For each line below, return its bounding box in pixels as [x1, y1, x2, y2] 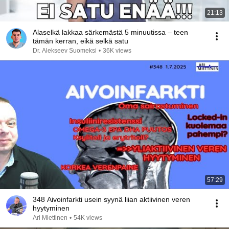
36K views [103, 47, 131, 54]
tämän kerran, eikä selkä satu [33, 37, 128, 45]
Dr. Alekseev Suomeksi [33, 47, 97, 54]
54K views [74, 214, 102, 221]
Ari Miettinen [33, 214, 67, 221]
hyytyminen [33, 204, 70, 212]
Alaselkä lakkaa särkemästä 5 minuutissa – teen [33, 28, 188, 36]
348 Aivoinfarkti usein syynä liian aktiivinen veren [33, 195, 190, 203]
